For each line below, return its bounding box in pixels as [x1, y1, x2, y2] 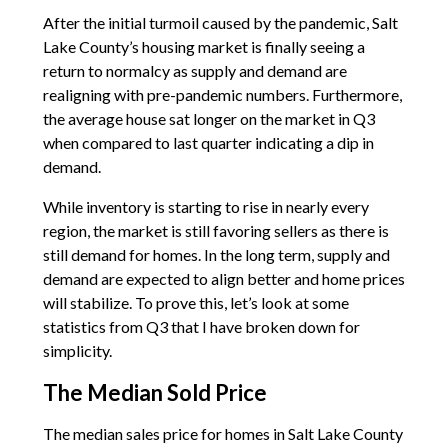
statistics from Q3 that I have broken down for [42, 316, 360, 336]
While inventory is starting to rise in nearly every [42, 196, 369, 216]
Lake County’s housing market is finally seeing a [42, 36, 365, 56]
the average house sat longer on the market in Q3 [42, 108, 375, 128]
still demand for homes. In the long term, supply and [42, 244, 390, 264]
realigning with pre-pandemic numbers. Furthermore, [42, 84, 402, 104]
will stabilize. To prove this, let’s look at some [42, 292, 349, 312]
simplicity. [42, 340, 115, 360]
